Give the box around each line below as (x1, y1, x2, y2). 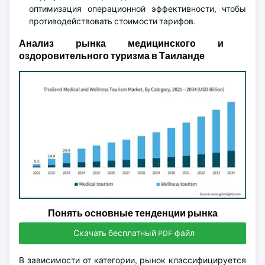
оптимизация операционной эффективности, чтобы (29, 4, 246, 14)
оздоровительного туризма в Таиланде (19, 50, 205, 62)
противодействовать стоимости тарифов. (29, 16, 195, 27)
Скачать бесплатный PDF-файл (73, 228, 195, 238)
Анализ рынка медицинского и (19, 37, 224, 50)
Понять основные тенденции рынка (47, 207, 218, 219)
